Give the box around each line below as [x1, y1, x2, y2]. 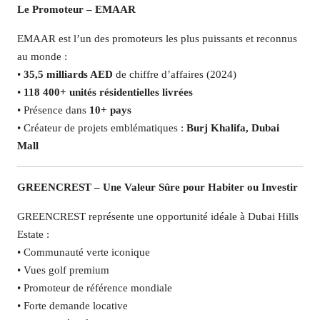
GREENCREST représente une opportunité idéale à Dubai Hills [17, 211, 299, 222]
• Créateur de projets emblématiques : [17, 122, 186, 134]
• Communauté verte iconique [17, 246, 150, 258]
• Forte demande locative [17, 300, 128, 311]
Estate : [17, 229, 49, 240]
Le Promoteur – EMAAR [17, 4, 136, 15]
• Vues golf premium [17, 264, 109, 276]
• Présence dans [17, 104, 89, 116]
